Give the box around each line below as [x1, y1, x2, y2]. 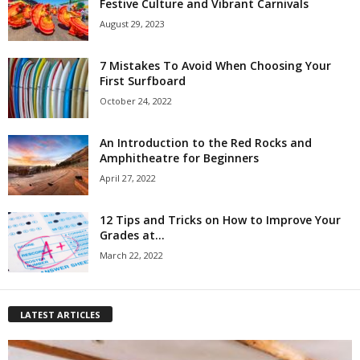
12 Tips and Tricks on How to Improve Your [100, 211, 341, 227]
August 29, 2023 [100, 17, 165, 30]
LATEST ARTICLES [20, 308, 100, 321]
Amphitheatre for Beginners [100, 149, 262, 166]
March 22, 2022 [100, 248, 163, 261]
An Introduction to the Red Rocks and [100, 134, 312, 150]
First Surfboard [100, 72, 186, 88]
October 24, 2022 [100, 94, 172, 107]
